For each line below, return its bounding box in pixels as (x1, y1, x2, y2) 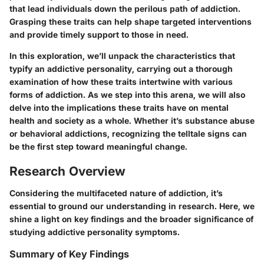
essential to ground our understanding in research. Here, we (9, 201, 255, 211)
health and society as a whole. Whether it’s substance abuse (9, 115, 255, 126)
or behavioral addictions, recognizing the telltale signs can (9, 128, 247, 138)
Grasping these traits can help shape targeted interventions (9, 16, 252, 27)
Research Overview (9, 163, 126, 179)
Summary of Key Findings (9, 248, 129, 260)
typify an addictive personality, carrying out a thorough (9, 63, 233, 74)
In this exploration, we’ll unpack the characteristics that (9, 50, 235, 61)
